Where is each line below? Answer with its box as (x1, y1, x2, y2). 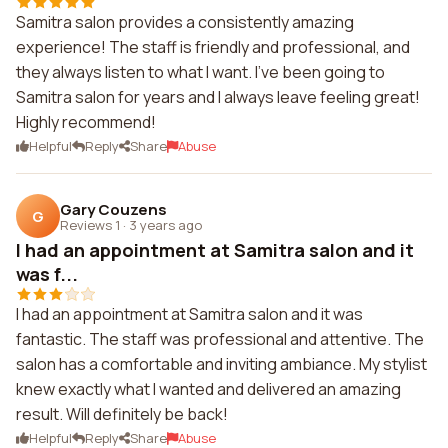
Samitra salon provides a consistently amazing (16, 11, 354, 33)
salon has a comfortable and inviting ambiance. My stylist (16, 353, 427, 375)
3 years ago (129, 215, 202, 234)
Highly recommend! (16, 111, 156, 133)
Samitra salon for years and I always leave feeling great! (16, 86, 420, 108)
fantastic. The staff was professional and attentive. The (16, 328, 424, 350)
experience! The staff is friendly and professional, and (16, 36, 410, 58)
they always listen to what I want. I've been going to (16, 61, 385, 83)
